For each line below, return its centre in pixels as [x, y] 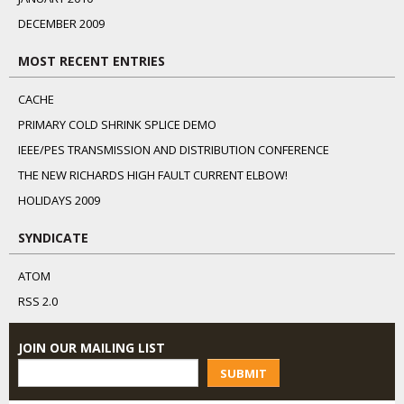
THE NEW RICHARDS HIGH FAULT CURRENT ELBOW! [153, 175]
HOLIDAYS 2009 [59, 200]
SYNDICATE [53, 238]
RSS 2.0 [38, 301]
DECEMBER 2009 [61, 23]
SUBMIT [243, 373]
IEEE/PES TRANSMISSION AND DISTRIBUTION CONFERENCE [174, 150]
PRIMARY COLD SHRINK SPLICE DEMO [117, 124]
